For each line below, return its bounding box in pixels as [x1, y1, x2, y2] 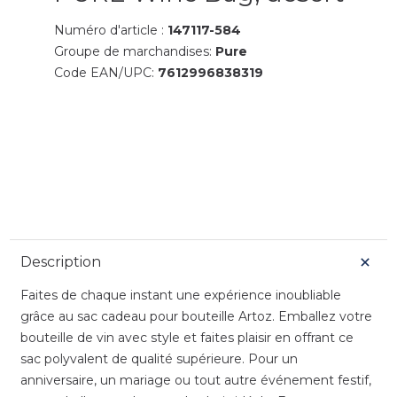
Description [19, 253, 101, 270]
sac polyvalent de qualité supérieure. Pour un [19, 350, 298, 367]
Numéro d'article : [53, 21, 167, 38]
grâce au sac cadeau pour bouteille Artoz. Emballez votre [19, 307, 372, 324]
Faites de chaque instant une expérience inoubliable [19, 286, 341, 303]
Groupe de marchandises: [53, 43, 215, 59]
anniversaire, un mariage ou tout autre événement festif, [19, 371, 371, 388]
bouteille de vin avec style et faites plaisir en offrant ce [19, 329, 354, 346]
